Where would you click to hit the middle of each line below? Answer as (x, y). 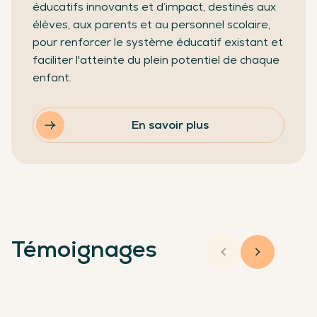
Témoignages (84, 249)
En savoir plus (170, 125)
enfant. (52, 78)
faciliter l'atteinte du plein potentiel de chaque (156, 60)
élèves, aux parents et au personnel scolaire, (151, 25)
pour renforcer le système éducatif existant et (158, 42)
